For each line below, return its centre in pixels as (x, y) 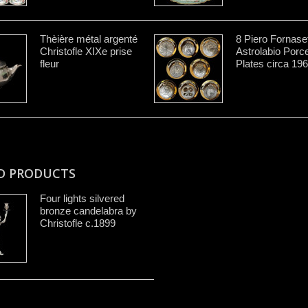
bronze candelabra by (88, 210)
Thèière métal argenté (89, 38)
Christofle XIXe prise (86, 51)
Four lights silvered (82, 198)
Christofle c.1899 (78, 223)
